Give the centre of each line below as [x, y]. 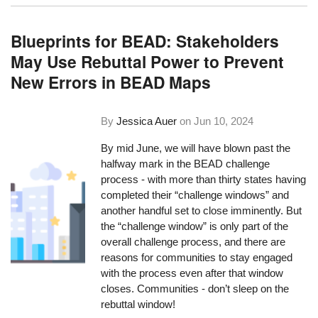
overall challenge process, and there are [193, 241]
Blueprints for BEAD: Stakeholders [145, 41]
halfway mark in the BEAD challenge [186, 163]
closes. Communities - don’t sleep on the [195, 288]
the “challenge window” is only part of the [195, 226]
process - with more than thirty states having [204, 179]
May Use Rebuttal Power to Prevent [148, 62]
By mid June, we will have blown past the [196, 148]
